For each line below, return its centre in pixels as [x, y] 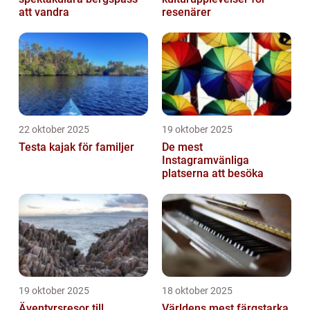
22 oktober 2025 [54, 130]
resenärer [186, 12]
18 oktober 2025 [197, 291]
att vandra [44, 12]
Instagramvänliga [206, 161]
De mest [182, 147]
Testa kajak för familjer [76, 147]
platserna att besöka [213, 174]
